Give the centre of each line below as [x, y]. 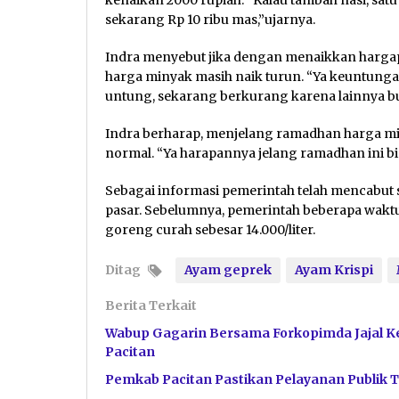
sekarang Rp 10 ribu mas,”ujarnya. [210, 19]
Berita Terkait [151, 305]
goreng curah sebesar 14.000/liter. [210, 229]
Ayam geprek [228, 269]
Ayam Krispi [334, 269]
